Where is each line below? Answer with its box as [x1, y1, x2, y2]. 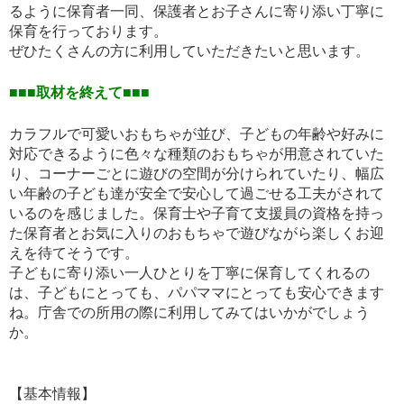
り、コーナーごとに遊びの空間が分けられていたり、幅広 [9, 166, 384, 182]
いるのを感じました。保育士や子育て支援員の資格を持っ [9, 206, 384, 222]
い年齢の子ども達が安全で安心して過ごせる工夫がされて [9, 186, 384, 202]
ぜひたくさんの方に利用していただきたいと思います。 [9, 43, 370, 60]
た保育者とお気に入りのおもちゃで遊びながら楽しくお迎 [9, 225, 384, 242]
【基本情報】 [9, 386, 96, 402]
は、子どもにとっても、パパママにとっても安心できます [9, 285, 384, 301]
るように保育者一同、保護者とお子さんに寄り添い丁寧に [9, 4, 384, 20]
